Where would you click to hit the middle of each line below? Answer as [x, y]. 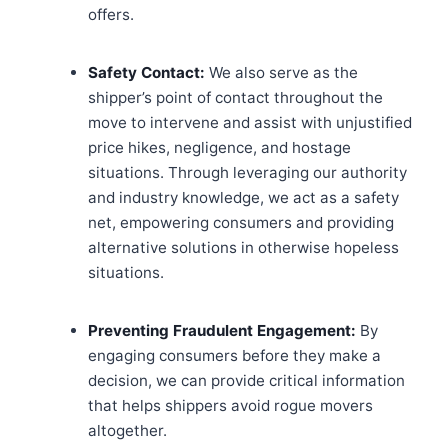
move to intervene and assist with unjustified [250, 123]
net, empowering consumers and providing [241, 223]
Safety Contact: [146, 73]
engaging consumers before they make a [234, 356]
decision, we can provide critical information [246, 381]
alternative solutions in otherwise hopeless [243, 248]
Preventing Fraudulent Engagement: [222, 331]
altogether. [127, 431]
